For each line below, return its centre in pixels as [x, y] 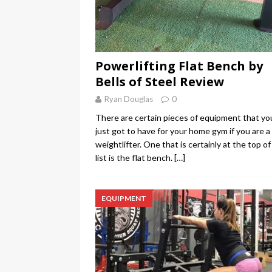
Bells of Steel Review [160, 82]
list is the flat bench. [135, 158]
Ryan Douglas [129, 99]
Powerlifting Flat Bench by [179, 66]
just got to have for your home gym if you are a [183, 131]
